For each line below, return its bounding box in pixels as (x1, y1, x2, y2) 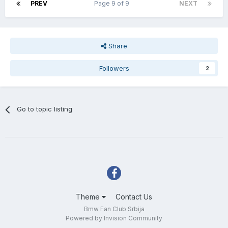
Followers (99, 64, 129, 73)
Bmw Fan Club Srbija (83, 205, 145, 213)
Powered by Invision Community (66, 214, 162, 222)
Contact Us (116, 192, 152, 202)
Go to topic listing (17, 105, 73, 113)
